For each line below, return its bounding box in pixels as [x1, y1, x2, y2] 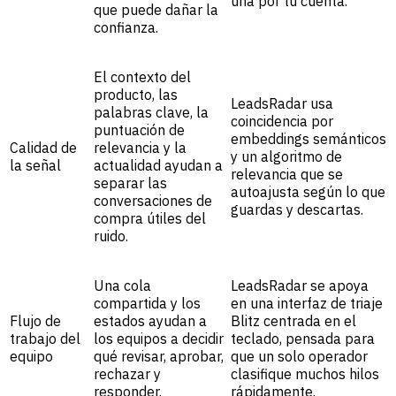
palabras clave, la [94, 103, 209, 122]
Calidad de [10, 139, 77, 157]
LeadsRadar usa [231, 95, 333, 113]
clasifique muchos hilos [231, 365, 379, 384]
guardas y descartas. [231, 201, 363, 219]
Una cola [94, 277, 151, 295]
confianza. [94, 19, 158, 37]
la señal [10, 156, 61, 175]
